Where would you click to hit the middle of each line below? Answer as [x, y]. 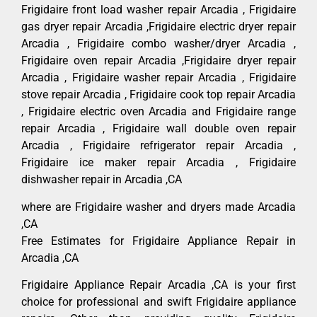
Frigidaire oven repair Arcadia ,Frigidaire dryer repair [158, 61]
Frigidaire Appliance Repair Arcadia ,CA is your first [158, 285]
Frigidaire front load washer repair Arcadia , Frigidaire [158, 10]
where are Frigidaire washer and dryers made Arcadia [158, 207]
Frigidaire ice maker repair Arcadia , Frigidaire [158, 163]
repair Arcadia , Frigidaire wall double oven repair [158, 129]
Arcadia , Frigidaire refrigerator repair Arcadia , [158, 146]
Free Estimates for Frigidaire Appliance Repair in [158, 241]
